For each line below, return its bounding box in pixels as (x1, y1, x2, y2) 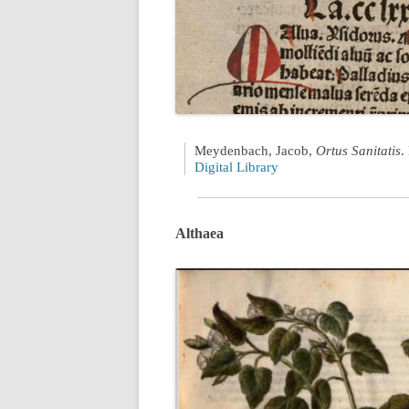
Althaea (175, 225, 224, 241)
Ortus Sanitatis (316, 142, 401, 158)
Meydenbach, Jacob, (194, 142, 316, 158)
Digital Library (194, 159, 278, 174)
